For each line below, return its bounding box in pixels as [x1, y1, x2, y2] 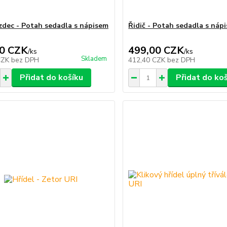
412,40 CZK [128, 55, 168, 65]
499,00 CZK [128, 44, 184, 58]
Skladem [81, 54, 107, 64]
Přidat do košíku [19, 72, 83, 84]
